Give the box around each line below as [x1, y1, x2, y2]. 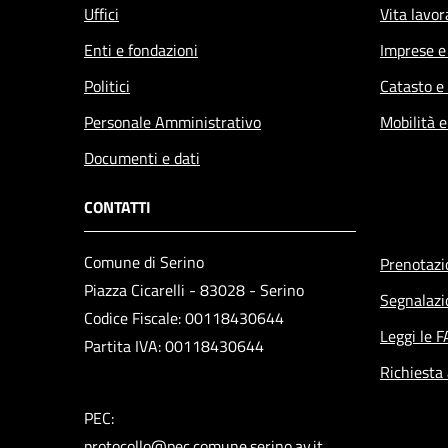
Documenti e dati [84, 145, 200, 170]
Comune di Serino [84, 249, 204, 274]
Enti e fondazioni [84, 37, 198, 62]
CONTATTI [84, 194, 151, 219]
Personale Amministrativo [84, 109, 261, 134]
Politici [84, 73, 130, 98]
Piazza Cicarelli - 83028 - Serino [84, 277, 304, 302]
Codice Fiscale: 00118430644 [84, 305, 284, 330]
